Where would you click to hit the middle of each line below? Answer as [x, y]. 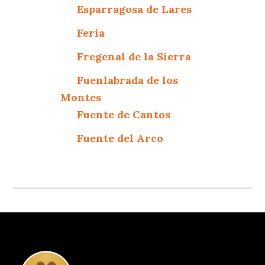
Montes [81, 97]
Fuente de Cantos [124, 114]
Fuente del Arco [120, 138]
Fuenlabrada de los [128, 80]
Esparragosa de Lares [135, 9]
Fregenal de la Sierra [134, 56]
